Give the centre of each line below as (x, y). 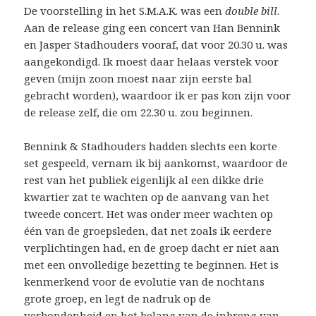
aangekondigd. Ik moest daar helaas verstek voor (152, 61)
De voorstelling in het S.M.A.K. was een (125, 10)
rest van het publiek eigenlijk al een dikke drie (144, 180)
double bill (251, 10)
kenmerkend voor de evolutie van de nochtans (145, 281)
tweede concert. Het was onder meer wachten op (149, 213)
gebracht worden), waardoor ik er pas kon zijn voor (158, 95)
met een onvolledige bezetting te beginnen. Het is (152, 264)
